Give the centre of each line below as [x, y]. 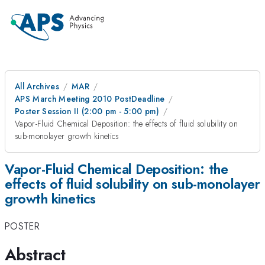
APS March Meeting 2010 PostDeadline [90, 99]
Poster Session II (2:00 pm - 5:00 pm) [87, 111]
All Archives [37, 86]
